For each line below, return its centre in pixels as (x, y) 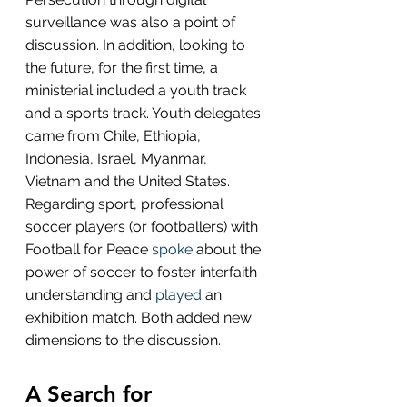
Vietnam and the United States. (129, 181)
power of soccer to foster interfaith (143, 272)
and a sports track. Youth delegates (145, 113)
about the (228, 249)
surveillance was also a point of (132, 22)
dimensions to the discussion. (123, 340)
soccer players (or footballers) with (144, 226)
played (179, 294)
